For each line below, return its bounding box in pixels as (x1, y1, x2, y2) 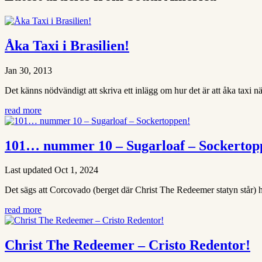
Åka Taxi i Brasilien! (5, 37, 129, 53)
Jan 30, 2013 (5, 65, 52, 75)
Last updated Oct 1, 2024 (5, 165, 98, 175)
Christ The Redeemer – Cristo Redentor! (5, 237, 250, 253)
